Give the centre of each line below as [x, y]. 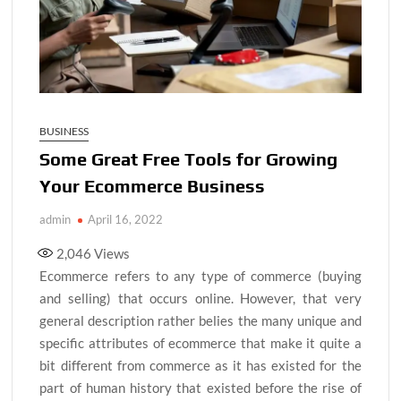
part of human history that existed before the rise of [200, 387]
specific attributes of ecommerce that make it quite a [200, 342]
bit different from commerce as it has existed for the [200, 365]
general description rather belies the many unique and [200, 320]
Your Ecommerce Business [153, 185]
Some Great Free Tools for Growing [189, 158]
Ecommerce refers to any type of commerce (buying [200, 275]
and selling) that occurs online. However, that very [200, 298]
